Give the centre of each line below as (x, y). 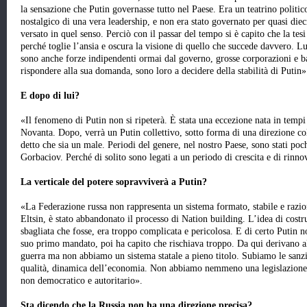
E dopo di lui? (51, 96)
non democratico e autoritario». (82, 281)
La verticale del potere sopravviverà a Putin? (114, 182)
